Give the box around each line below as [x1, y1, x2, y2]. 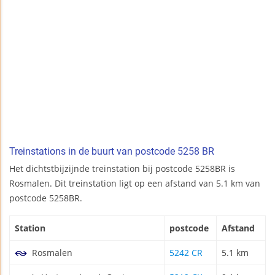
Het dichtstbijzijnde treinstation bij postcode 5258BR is [9, 162, 235, 174]
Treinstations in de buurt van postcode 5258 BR [9, 145, 214, 157]
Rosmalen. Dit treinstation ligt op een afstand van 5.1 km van [9, 177, 260, 189]
